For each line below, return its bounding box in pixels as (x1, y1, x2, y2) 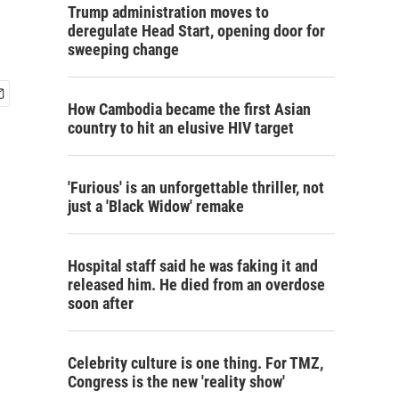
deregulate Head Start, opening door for (68, 21, 325, 40)
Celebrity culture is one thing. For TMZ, (68, 354, 323, 372)
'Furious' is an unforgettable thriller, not (68, 178, 324, 197)
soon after (68, 294, 134, 313)
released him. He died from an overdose (68, 275, 325, 294)
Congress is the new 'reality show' (68, 372, 285, 391)
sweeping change (68, 40, 179, 59)
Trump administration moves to (68, 3, 269, 21)
